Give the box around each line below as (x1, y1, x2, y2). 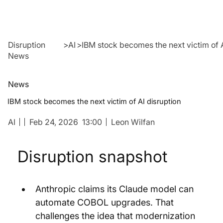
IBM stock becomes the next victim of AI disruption (7, 97, 181, 106)
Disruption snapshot (17, 147, 167, 166)
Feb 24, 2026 (29, 117, 78, 127)
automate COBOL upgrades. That (35, 197, 176, 208)
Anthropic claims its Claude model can (35, 184, 196, 194)
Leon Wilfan (111, 117, 155, 127)
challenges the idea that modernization (35, 211, 198, 221)
